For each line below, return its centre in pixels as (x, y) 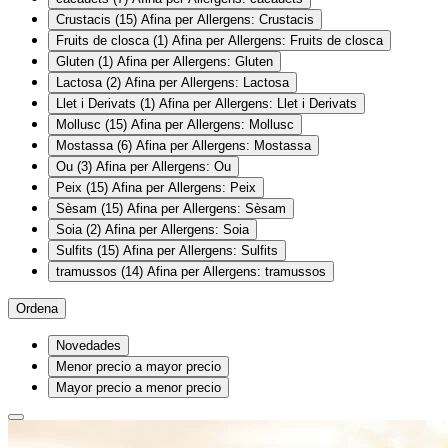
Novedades (88, 345)
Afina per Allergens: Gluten (195, 61)
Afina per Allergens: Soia (177, 229)
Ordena (37, 308)
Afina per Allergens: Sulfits (200, 250)
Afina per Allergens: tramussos (236, 271)
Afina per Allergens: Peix (184, 187)
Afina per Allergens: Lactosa (207, 82)
